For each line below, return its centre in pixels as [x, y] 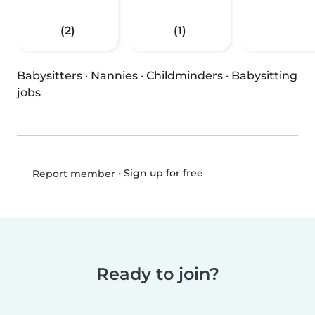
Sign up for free [163, 173]
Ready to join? [157, 274]
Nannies [114, 76]
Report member [72, 174]
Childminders [185, 76]
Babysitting [264, 76]
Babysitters [50, 76]
